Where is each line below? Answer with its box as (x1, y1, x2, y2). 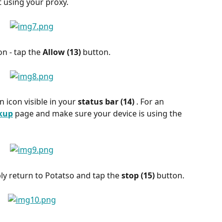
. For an (136, 96, 166, 108)
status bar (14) (78, 96, 136, 108)
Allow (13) (43, 46, 83, 57)
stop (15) (121, 169, 157, 181)
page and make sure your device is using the (13, 108, 184, 119)
